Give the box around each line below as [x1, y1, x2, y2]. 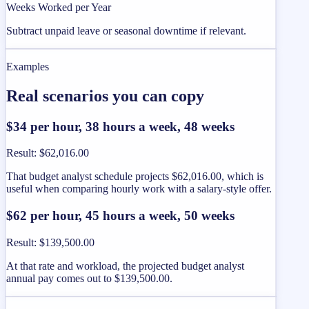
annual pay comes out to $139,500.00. [6, 272, 172, 284]
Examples [6, 60, 49, 72]
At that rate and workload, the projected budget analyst [6, 259, 244, 272]
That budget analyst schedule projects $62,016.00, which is [6, 170, 263, 183]
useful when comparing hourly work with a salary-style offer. [6, 183, 272, 195]
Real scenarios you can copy [6, 86, 204, 105]
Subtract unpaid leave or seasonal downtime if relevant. [6, 24, 246, 37]
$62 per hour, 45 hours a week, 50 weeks [6, 208, 235, 223]
